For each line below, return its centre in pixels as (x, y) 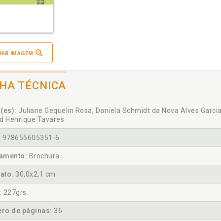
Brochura (43, 156)
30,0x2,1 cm (35, 174)
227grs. (15, 192)
